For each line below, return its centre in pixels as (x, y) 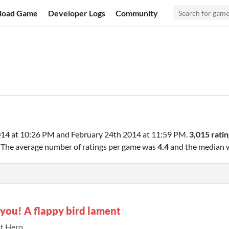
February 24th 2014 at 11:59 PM (129, 134)
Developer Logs (77, 13)
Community (137, 13)
